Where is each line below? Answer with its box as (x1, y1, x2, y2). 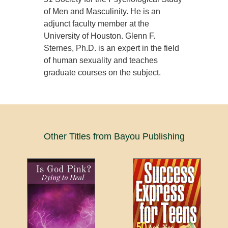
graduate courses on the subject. (44, 68, 161, 77)
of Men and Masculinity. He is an (44, 7, 161, 16)
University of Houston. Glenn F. (44, 32, 156, 41)
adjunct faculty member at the (44, 19, 150, 28)
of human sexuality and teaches (44, 56, 158, 65)
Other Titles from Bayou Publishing (43, 131, 185, 142)
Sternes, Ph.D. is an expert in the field (44, 44, 180, 53)
